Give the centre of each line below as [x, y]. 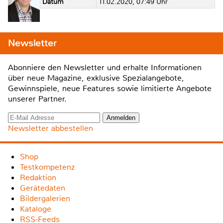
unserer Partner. [37, 99]
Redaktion [38, 178]
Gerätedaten [43, 188]
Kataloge [36, 209]
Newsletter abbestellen [51, 128]
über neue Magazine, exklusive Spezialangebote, [96, 78]
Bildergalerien [45, 199]
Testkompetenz [47, 167]
